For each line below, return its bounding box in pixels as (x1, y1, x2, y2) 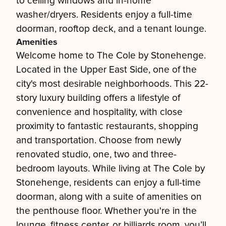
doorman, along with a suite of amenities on (16, 191, 202, 203)
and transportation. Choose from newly (16, 134, 181, 146)
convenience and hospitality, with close (16, 106, 183, 118)
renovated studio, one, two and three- (16, 148, 177, 160)
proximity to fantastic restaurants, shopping (16, 120, 198, 132)
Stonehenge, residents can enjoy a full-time (16, 177, 201, 189)
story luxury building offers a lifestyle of (16, 92, 180, 104)
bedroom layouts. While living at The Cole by (16, 162, 205, 175)
